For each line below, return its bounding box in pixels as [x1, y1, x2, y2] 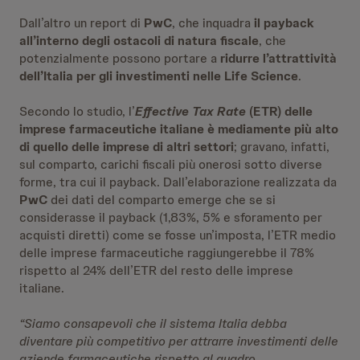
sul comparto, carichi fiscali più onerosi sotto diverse [19, 156, 322, 173]
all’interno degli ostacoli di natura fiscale [19, 32, 259, 49]
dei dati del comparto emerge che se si [47, 191, 276, 208]
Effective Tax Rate [135, 103, 246, 120]
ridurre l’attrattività [220, 50, 337, 67]
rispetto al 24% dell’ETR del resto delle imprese [19, 262, 293, 279]
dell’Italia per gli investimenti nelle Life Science [19, 67, 298, 84]
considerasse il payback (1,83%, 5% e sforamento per [19, 209, 322, 226]
